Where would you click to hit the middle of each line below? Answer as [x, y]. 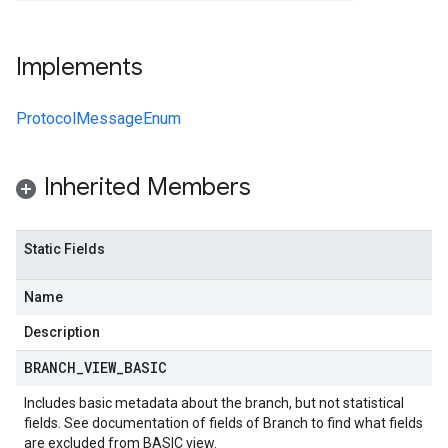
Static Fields [64, 249]
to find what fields [365, 423]
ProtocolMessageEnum [98, 118]
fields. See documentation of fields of [143, 423]
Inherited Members [147, 187]
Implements [79, 67]
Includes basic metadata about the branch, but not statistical [214, 403]
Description [62, 332]
